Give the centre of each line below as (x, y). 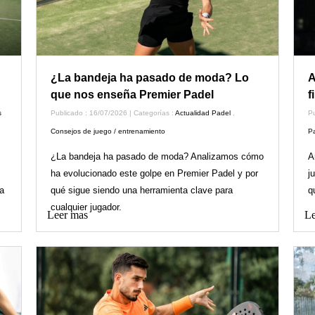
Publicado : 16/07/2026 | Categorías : (112, 112)
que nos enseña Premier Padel (132, 94)
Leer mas (67, 214)
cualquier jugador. (86, 207)
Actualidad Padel (202, 112)
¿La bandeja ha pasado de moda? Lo (149, 77)
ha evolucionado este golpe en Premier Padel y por (154, 173)
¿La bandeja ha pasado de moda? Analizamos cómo (157, 156)
